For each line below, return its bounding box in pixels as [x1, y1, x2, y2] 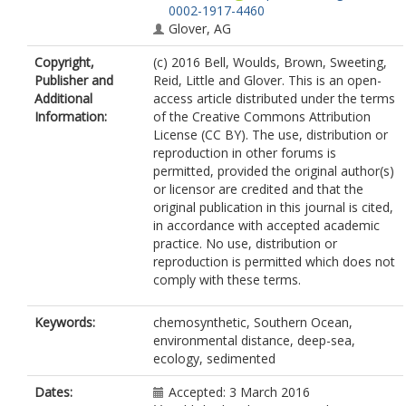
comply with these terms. [153, 271, 301, 288]
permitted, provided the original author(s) [153, 162, 394, 179]
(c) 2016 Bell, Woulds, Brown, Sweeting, [153, 53, 387, 71]
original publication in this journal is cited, [153, 198, 393, 216]
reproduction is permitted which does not [153, 253, 395, 270]
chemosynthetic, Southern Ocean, [153, 314, 353, 331]
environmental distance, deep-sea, [153, 332, 355, 349]
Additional [34, 90, 92, 107]
